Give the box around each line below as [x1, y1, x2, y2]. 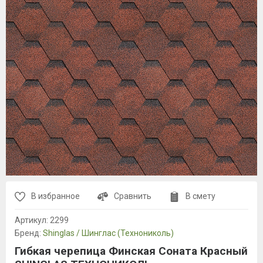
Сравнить [114, 191, 151, 201]
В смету [186, 191, 215, 201]
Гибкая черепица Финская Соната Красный [15, 244, 248, 258]
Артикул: [15, 215, 50, 225]
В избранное [31, 191, 80, 201]
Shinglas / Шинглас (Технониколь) [43, 228, 174, 238]
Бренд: [15, 228, 43, 238]
